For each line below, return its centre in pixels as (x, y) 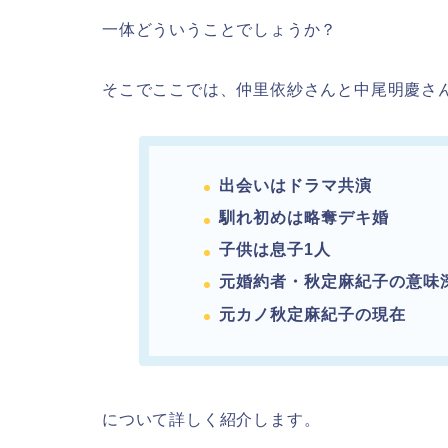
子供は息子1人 (275, 250)
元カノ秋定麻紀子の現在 (313, 314)
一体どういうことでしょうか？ (220, 29)
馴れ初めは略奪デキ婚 (304, 218)
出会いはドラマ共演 (296, 185)
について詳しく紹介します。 (211, 419)
